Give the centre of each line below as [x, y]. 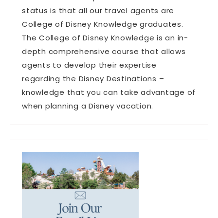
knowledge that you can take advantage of [109, 92]
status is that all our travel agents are [98, 11]
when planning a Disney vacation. [88, 106]
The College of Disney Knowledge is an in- [105, 38]
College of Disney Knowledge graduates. [103, 24]
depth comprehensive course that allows [104, 52]
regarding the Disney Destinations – [93, 79]
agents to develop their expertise [89, 65]
